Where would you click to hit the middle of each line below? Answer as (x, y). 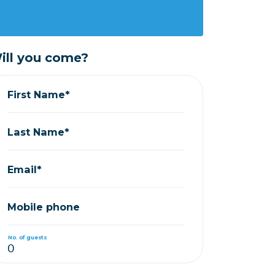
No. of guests (27, 237)
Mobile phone (44, 207)
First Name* (39, 94)
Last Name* (39, 132)
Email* (25, 169)
